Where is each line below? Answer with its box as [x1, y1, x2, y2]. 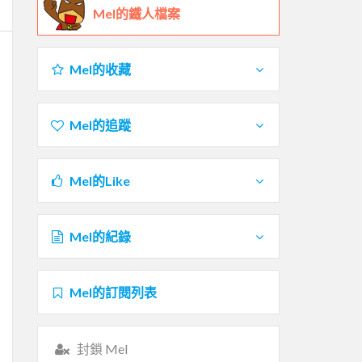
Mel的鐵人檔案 [93, 5, 180, 21]
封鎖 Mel [76, 340, 128, 356]
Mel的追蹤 [69, 116, 131, 133]
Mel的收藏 [69, 61, 131, 77]
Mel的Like [69, 172, 130, 188]
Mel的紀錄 [69, 228, 131, 244]
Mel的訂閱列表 [69, 284, 157, 300]
